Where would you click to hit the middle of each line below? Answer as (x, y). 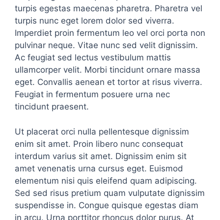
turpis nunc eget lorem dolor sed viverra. (95, 21)
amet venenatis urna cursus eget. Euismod (99, 168)
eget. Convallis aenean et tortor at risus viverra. (109, 82)
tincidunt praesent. (52, 107)
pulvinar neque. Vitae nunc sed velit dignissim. (106, 45)
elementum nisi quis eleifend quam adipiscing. (106, 180)
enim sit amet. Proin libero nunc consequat (99, 144)
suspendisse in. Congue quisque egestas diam (107, 205)
